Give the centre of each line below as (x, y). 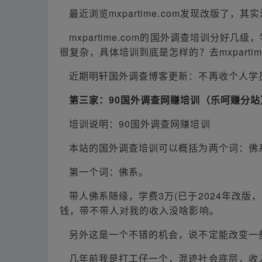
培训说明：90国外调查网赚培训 (140, 123)
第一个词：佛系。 (109, 171)
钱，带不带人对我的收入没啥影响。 (139, 210)
